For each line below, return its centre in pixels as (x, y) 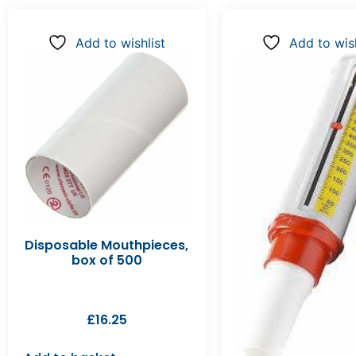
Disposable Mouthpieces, (107, 245)
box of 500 (106, 260)
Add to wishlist (121, 43)
